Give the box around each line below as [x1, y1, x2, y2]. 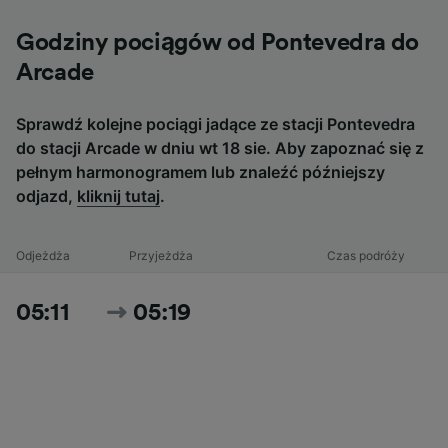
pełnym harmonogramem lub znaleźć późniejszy [16, 162, 385, 183]
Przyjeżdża [128, 248, 193, 264]
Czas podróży [327, 248, 406, 264]
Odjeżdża [16, 248, 70, 264]
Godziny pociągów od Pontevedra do [16, 31, 420, 56]
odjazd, [16, 186, 77, 207]
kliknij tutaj [77, 186, 160, 207]
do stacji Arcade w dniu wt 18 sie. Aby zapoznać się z [16, 138, 424, 159]
